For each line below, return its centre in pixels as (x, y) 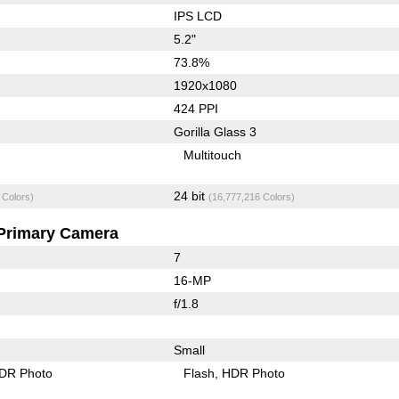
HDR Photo (254, 374)
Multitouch (213, 155)
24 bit (191, 196)
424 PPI (195, 109)
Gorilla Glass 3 (215, 132)
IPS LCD (197, 16)
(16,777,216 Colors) (251, 197)
